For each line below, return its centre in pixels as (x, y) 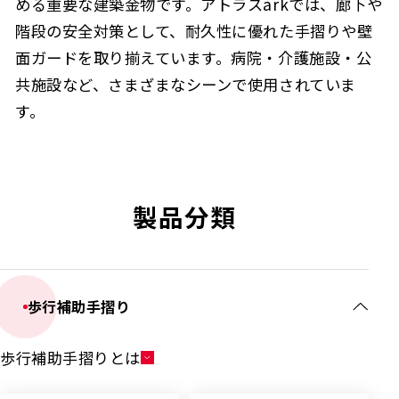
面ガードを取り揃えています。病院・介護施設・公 (194, 57)
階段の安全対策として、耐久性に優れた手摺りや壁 (194, 30)
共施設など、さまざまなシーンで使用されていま (186, 84)
